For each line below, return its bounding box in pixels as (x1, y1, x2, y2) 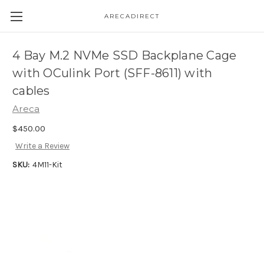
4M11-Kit (32, 160, 62, 170)
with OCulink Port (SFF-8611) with (12, 66, 213, 81)
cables (12, 84, 50, 98)
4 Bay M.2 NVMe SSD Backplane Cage (12, 48, 237, 63)
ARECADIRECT (104, 12, 160, 20)
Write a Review (15, 141, 70, 151)
